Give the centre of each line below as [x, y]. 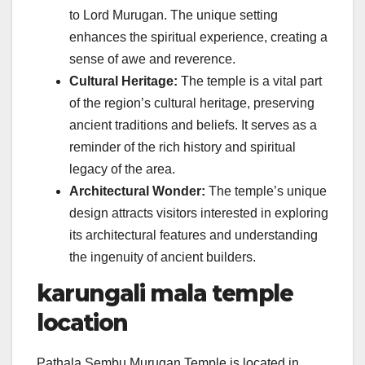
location [82, 322]
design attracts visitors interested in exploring [199, 213]
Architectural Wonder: [137, 191]
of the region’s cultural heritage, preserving [192, 103]
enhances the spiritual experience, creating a [198, 37]
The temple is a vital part [250, 81]
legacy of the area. [122, 169]
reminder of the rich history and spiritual [182, 147]
